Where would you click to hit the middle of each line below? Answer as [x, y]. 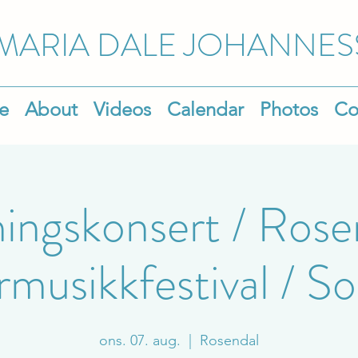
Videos [122, 109]
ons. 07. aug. [140, 340]
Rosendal [229, 340]
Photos [288, 109]
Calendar [205, 109]
